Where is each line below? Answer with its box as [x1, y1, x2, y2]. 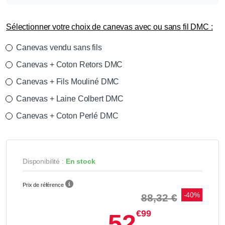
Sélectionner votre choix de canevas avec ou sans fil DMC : [6, 23, 213, 32]
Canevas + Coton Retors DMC [16, 60, 123, 69]
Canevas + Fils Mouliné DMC [16, 77, 120, 86]
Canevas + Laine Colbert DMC [16, 94, 124, 103]
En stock [65, 157, 95, 166]
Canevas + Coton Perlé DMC [16, 111, 119, 121]
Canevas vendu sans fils [16, 43, 102, 52]
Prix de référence [23, 182, 64, 188]
